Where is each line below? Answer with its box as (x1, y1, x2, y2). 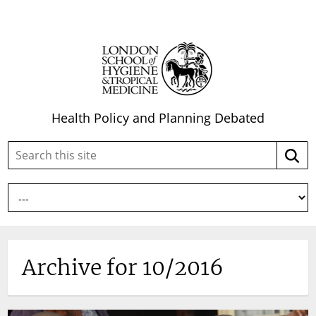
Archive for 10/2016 (22, 254, 224, 281)
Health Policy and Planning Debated (51, 109, 265, 126)
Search (141, 138, 180, 154)
